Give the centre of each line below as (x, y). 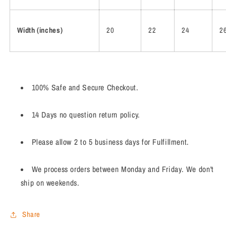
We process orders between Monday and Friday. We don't (123, 169)
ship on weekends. (50, 183)
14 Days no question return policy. (86, 115)
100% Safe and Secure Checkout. (85, 88)
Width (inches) (40, 31)
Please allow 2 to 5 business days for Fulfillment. (111, 142)
